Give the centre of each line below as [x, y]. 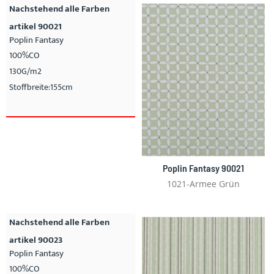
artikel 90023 [36, 240]
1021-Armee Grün [203, 184]
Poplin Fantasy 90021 [203, 168]
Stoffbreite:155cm [41, 87]
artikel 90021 [35, 27]
